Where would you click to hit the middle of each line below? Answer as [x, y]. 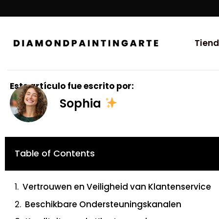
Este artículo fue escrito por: [72, 86]
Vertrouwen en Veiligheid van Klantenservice [117, 187]
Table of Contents [55, 153]
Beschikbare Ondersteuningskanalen [103, 204]
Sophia [82, 103]
